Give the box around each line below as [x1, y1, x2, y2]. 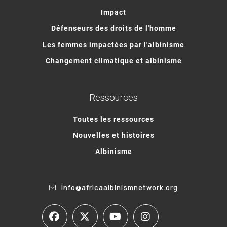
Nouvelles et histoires [72, 130, 155, 140]
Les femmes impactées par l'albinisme [43, 39, 184, 49]
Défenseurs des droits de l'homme [51, 23, 176, 33]
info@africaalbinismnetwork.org [61, 182, 178, 192]
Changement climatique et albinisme [45, 55, 182, 65]
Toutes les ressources [73, 113, 154, 124]
